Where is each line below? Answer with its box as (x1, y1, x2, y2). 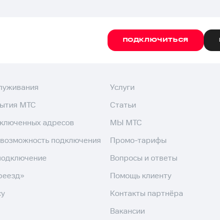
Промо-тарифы (110, 136, 166, 145)
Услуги (110, 83, 135, 92)
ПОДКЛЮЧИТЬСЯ (122, 36, 189, 44)
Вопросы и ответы (110, 154, 177, 163)
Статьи (110, 101, 136, 110)
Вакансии (110, 207, 145, 216)
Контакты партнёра (110, 189, 183, 198)
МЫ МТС (110, 118, 142, 128)
